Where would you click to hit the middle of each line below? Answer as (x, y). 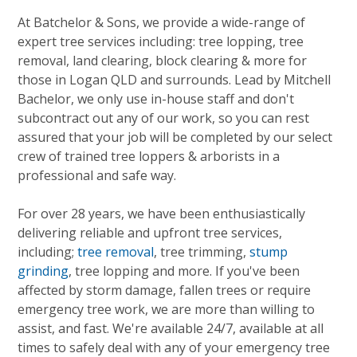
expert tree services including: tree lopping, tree (161, 41)
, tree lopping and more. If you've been (184, 271)
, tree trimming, (202, 252)
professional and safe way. (97, 175)
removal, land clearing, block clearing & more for (163, 61)
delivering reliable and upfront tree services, (150, 233)
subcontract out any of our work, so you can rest (164, 118)
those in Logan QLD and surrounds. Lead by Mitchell (175, 80)
